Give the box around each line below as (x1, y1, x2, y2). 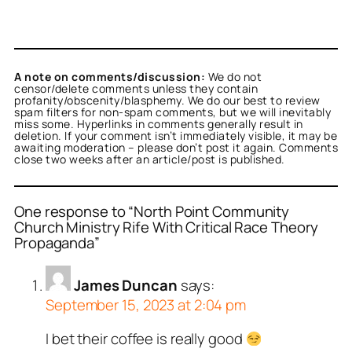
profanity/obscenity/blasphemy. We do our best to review (14, 92, 321, 108)
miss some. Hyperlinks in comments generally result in (14, 115, 303, 131)
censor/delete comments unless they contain (14, 80, 258, 96)
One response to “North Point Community (14, 201, 290, 222)
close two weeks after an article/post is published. (14, 151, 285, 167)
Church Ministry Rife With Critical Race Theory (14, 217, 319, 238)
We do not (205, 68, 262, 84)
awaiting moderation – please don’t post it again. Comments (14, 139, 338, 155)
